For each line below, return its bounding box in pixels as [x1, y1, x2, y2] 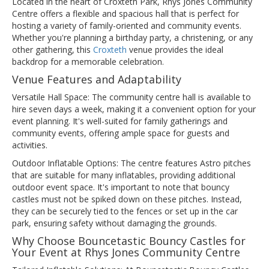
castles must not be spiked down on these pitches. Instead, [12, 193, 242, 205]
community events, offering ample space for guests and [12, 127, 229, 139]
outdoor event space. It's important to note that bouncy [12, 181, 229, 193]
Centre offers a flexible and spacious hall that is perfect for [12, 8, 239, 20]
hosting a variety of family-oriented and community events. [12, 20, 241, 32]
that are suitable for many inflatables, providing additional [12, 169, 235, 181]
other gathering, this [12, 44, 93, 56]
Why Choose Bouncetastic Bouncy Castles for [12, 234, 246, 249]
